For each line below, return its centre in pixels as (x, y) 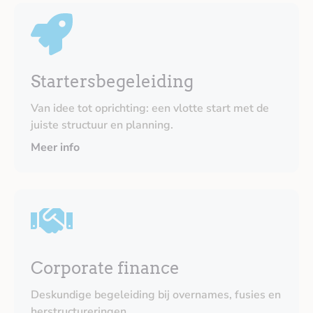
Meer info (55, 147)
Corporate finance (105, 268)
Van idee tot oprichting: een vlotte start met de (150, 108)
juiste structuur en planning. (102, 125)
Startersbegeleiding (112, 81)
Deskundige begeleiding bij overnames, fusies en (156, 295)
